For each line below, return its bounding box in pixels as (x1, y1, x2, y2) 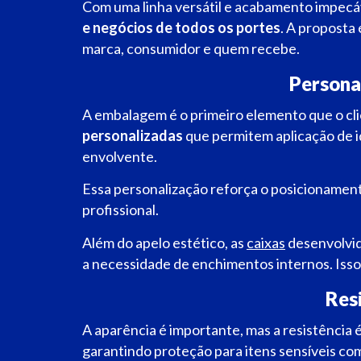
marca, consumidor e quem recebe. (82, 39, 300, 57)
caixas (247, 233, 285, 251)
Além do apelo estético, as (82, 233, 247, 251)
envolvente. (82, 147, 160, 166)
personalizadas (82, 127, 183, 145)
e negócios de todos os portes (82, 18, 280, 36)
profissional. (82, 201, 159, 219)
